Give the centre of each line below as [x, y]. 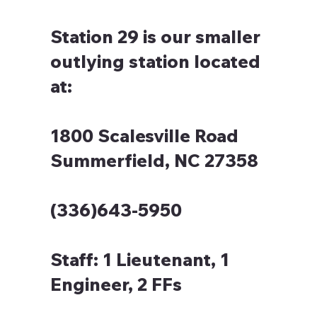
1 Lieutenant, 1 [163, 260]
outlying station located [155, 62]
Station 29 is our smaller [155, 37]
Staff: [74, 260]
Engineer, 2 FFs [116, 284]
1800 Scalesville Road [144, 136]
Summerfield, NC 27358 [154, 161]
